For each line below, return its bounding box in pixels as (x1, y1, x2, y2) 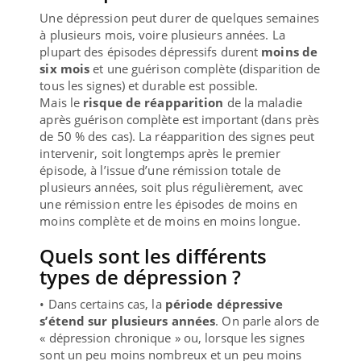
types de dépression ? (39, 263, 242, 290)
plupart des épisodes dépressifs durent (39, 43, 262, 60)
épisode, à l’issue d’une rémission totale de (39, 161, 280, 178)
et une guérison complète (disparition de (89, 60, 321, 77)
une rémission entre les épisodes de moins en (39, 195, 297, 212)
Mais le (39, 93, 84, 110)
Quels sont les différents (39, 242, 268, 269)
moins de (261, 43, 318, 60)
